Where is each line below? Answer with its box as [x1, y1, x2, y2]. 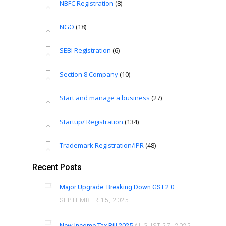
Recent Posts [32, 162, 82, 173]
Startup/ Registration [60, 117, 124, 127]
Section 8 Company [60, 70, 119, 79]
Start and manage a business [60, 93, 150, 103]
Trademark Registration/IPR [60, 141, 144, 150]
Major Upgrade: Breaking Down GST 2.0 [60, 183, 175, 191]
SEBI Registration [60, 46, 111, 55]
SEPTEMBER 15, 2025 [60, 197, 130, 204]
